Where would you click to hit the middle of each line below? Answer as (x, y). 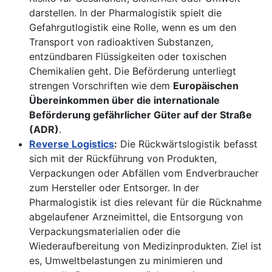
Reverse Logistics (72, 144)
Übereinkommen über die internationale (124, 100)
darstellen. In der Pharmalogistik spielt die (125, 13)
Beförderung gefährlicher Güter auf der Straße (141, 115)
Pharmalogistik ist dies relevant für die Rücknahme (145, 202)
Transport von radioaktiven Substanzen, (121, 42)
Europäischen (206, 86)
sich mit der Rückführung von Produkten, (123, 159)
